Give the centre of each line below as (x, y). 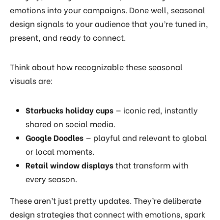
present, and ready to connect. (68, 37)
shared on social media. (70, 124)
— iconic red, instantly (156, 110)
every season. (51, 179)
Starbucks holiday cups (69, 110)
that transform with (151, 165)
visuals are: (31, 81)
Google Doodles (55, 137)
